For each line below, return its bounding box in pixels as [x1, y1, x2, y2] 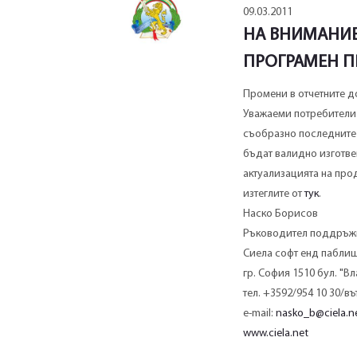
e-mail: [242, 308, 276, 320]
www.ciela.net [242, 328, 308, 340]
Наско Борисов [242, 208, 318, 221]
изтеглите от [242, 188, 304, 201]
